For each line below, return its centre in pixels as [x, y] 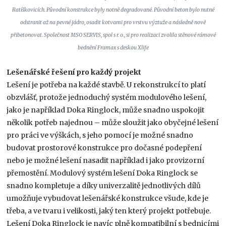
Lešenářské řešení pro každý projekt [74, 72]
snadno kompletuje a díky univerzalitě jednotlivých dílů [104, 186]
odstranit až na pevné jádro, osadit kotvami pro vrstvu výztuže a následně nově [113, 23]
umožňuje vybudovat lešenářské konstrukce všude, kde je [108, 199]
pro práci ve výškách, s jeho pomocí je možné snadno [100, 135]
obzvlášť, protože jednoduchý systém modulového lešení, [107, 98]
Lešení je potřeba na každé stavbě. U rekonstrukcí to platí [106, 85]
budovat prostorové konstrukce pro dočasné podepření [104, 148]
